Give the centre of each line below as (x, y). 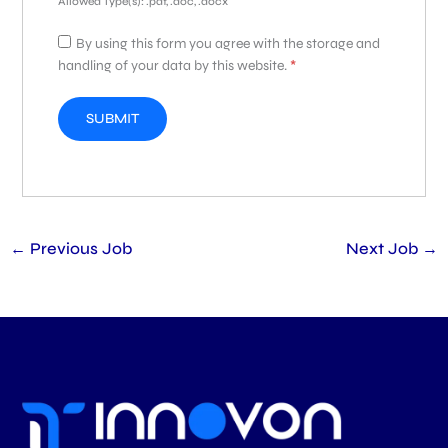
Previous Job (78, 248)
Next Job (384, 248)
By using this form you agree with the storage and (227, 43)
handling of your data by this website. (173, 65)
